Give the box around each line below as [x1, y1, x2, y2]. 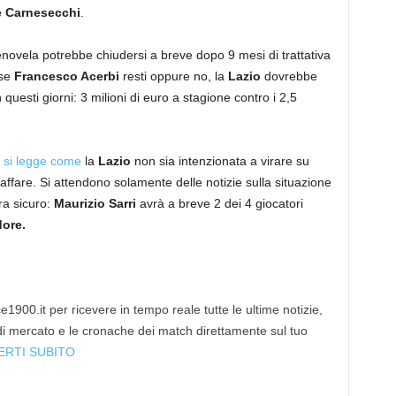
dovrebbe [260, 68, 317, 83]
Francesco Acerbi [13, 68, 119, 83]
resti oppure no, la [118, 68, 228, 83]
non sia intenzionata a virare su [130, 153, 309, 168]
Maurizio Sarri [53, 195, 136, 210]
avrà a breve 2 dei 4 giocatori [135, 195, 303, 210]
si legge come [3, 153, 81, 168]
